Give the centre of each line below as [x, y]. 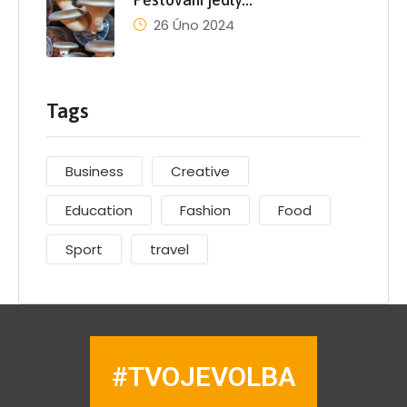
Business [94, 171]
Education [99, 210]
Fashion [205, 210]
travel [169, 249]
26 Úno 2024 [194, 25]
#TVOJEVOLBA [203, 376]
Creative [200, 171]
